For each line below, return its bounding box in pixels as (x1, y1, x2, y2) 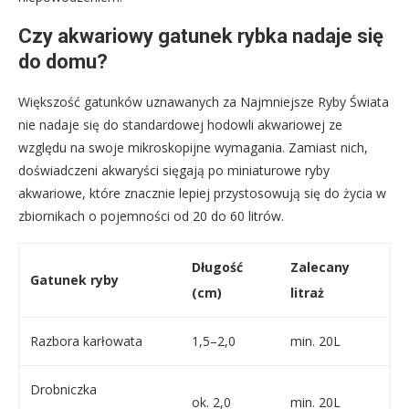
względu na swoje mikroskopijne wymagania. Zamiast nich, (18, 139, 368, 157)
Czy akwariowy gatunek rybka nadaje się (18, 25, 383, 48)
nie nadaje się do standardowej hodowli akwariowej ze (18, 116, 342, 134)
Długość (192, 258, 243, 277)
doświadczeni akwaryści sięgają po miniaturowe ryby (18, 162, 330, 180)
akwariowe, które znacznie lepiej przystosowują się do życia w (18, 184, 386, 203)
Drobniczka (30, 381, 97, 399)
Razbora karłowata (30, 332, 142, 351)
